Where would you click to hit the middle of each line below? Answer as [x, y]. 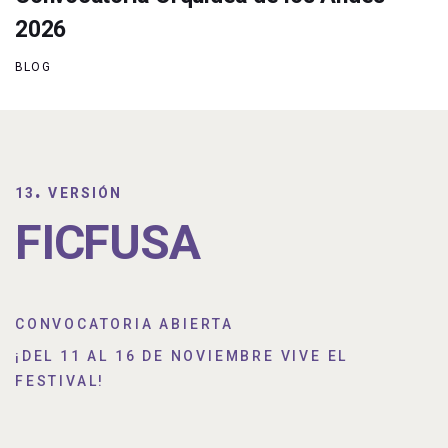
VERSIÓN [83, 193]
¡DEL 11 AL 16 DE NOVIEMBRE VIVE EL [182, 356]
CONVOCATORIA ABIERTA [124, 324]
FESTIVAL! [60, 381]
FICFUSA [107, 243]
